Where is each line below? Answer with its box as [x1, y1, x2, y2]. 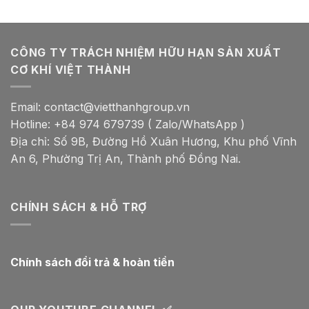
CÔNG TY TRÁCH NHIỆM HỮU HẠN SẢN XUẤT [10, 45, 281, 59]
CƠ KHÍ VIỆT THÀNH [10, 62, 131, 77]
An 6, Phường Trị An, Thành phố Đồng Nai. [10, 152, 241, 166]
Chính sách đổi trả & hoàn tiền [10, 255, 175, 269]
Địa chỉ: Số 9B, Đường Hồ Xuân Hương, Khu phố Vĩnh [10, 134, 297, 149]
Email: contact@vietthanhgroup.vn [10, 100, 190, 114]
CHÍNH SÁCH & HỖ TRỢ [10, 199, 148, 214]
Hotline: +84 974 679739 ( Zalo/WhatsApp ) [10, 117, 245, 132]
